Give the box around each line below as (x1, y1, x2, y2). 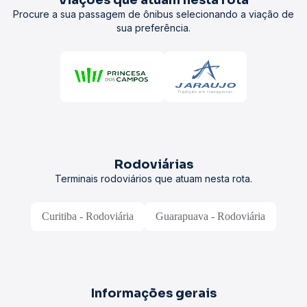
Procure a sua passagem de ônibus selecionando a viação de (13, 8, 294, 20)
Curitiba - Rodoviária (42, 210, 134, 222)
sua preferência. (116, 22, 191, 34)
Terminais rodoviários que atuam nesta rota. (55, 173, 252, 184)
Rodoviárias (114, 157, 193, 172)
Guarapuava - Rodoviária (156, 210, 265, 222)
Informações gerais (90, 286, 217, 301)
